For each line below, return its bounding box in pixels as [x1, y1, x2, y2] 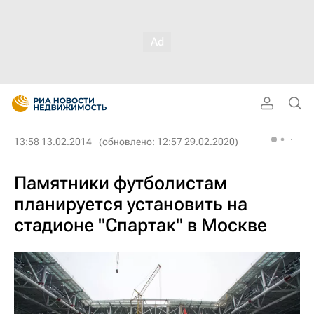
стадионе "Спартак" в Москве [14, 214, 267, 235]
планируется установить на [14, 193, 247, 214]
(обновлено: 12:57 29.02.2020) [99, 136, 238, 147]
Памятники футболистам [14, 172, 227, 193]
